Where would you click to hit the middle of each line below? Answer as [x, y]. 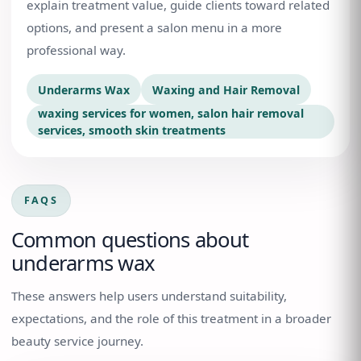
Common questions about [130, 240]
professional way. [76, 50]
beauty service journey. [77, 341]
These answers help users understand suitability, [149, 296]
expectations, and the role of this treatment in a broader [171, 318]
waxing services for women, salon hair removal [171, 113]
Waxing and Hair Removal [226, 89]
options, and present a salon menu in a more [154, 27]
